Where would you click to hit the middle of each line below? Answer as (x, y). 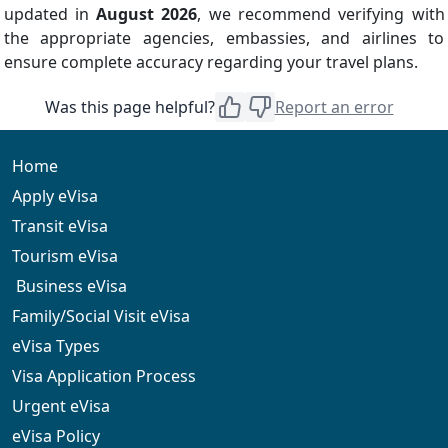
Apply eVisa (55, 196)
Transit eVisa (60, 226)
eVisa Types (56, 346)
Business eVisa (69, 286)
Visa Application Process (104, 376)
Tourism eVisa (65, 256)
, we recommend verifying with (321, 14)
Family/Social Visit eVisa (101, 316)
